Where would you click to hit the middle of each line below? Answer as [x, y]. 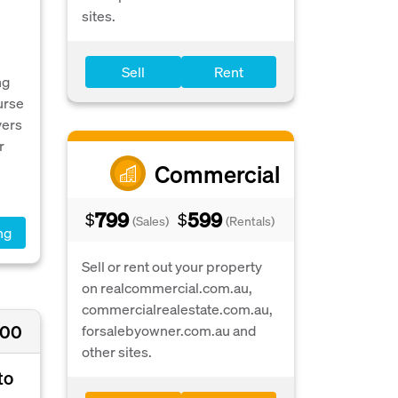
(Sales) [151, 220]
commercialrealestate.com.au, [177, 309]
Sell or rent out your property [172, 266]
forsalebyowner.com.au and [169, 330]
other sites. [117, 351]
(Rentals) [250, 220]
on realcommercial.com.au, [167, 287]
